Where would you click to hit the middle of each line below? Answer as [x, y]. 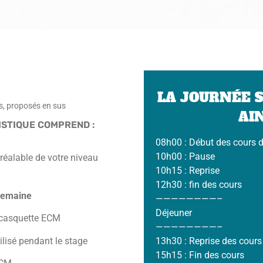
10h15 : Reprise [188, 171]
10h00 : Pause [186, 156]
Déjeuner [174, 213]
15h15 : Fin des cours [200, 255]
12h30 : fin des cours [199, 185]
